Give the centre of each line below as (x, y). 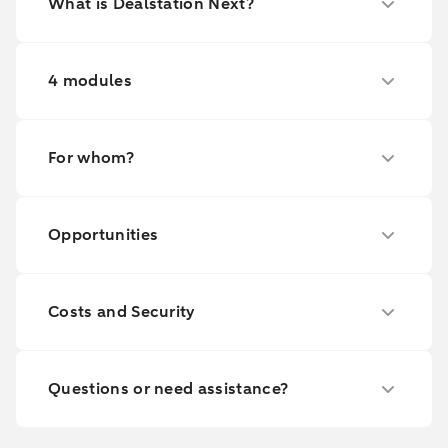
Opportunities (103, 235)
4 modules (90, 81)
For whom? (91, 158)
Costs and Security (122, 312)
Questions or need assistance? (168, 389)
